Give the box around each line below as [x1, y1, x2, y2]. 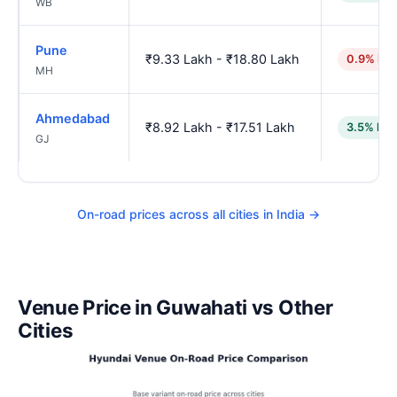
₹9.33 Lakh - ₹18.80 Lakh [145, 51, 300, 67]
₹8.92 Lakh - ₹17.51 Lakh [145, 120, 295, 136]
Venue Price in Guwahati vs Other [18, 294, 333, 319]
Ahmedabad [35, 111, 110, 127]
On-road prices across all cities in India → [77, 206, 320, 222]
